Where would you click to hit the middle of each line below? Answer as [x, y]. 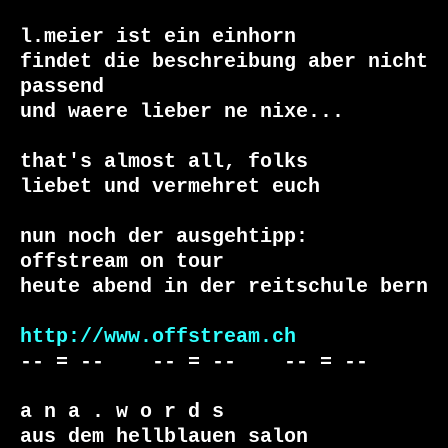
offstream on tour [122, 262]
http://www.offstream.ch [158, 337]
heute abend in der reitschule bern [224, 287]
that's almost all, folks [164, 162]
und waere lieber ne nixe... [182, 112]
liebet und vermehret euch [170, 187]
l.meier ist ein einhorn [158, 37]
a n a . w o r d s [122, 412]
